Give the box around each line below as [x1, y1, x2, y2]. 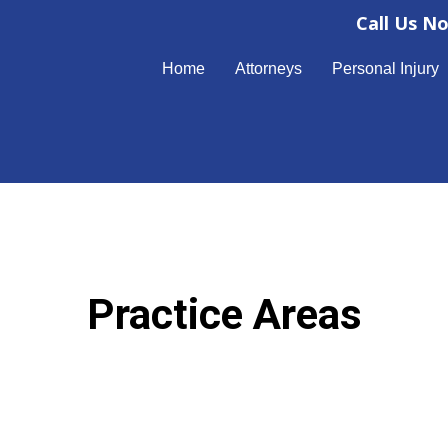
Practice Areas [86, 290, 362, 339]
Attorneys [235, 60, 303, 77]
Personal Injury [332, 60, 440, 77]
